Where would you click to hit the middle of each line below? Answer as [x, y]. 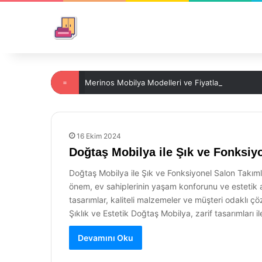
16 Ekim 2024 [99, 136]
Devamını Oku [106, 238]
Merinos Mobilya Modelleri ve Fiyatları [154, 82]
